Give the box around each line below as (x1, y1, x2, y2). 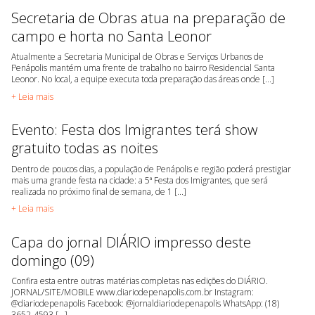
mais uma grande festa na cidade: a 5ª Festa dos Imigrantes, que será (11, 174, 268, 186)
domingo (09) (11, 250, 94, 270)
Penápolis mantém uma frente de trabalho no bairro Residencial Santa (11, 62, 275, 75)
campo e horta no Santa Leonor (11, 27, 212, 46)
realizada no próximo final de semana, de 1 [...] (11, 185, 186, 198)
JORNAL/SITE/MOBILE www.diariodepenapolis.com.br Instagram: (11, 286, 254, 299)
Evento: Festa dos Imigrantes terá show (11, 120, 257, 140)
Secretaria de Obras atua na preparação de (11, 8, 285, 28)
